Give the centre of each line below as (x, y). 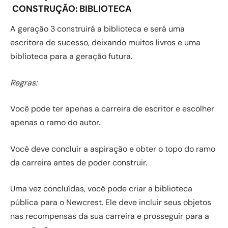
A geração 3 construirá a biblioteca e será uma (97, 29)
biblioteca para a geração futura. (71, 56)
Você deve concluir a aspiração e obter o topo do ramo (113, 149)
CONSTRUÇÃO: (46, 8)
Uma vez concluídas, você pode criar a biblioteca (101, 189)
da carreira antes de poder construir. (79, 162)
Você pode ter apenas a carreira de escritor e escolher (112, 109)
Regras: (24, 82)
